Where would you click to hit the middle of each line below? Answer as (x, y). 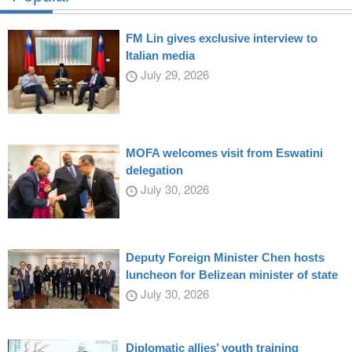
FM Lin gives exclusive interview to (221, 38)
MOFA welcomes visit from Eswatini (224, 152)
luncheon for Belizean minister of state (231, 275)
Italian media (160, 55)
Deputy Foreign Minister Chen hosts (225, 258)
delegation (154, 170)
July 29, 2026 (173, 74)
